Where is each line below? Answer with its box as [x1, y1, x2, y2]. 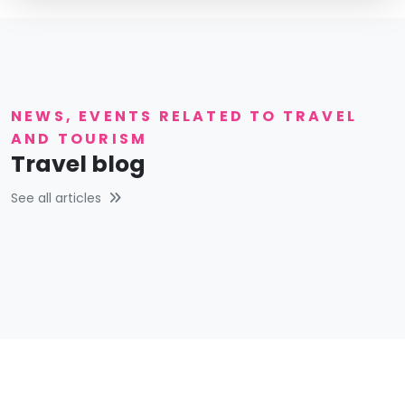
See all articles [11, 188, 101, 207]
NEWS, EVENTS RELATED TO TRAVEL [11, 105, 358, 127]
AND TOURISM [11, 127, 148, 149]
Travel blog [11, 147, 146, 180]
